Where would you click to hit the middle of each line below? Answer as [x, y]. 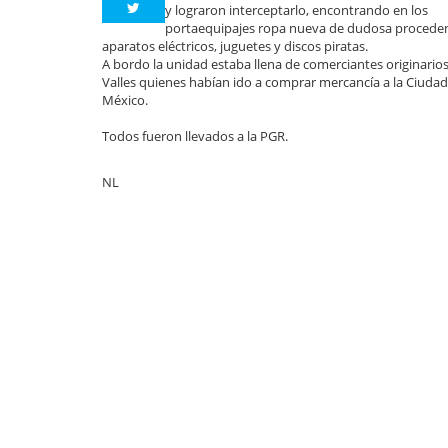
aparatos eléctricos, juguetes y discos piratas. [235, 46]
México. [125, 100]
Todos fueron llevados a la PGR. [195, 136]
